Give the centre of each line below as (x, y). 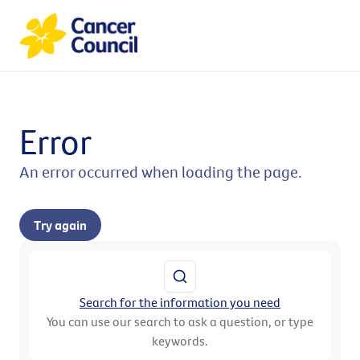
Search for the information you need (180, 303)
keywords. (180, 341)
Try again (60, 225)
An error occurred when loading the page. (161, 172)
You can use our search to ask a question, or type (180, 322)
